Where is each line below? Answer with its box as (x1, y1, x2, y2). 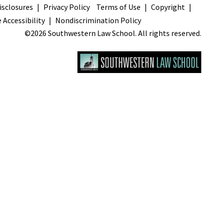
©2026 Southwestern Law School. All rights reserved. (25, 28, 201, 38)
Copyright (151, 2, 185, 12)
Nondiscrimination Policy (55, 15, 142, 26)
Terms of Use (96, 2, 141, 12)
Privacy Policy (43, 2, 90, 12)
